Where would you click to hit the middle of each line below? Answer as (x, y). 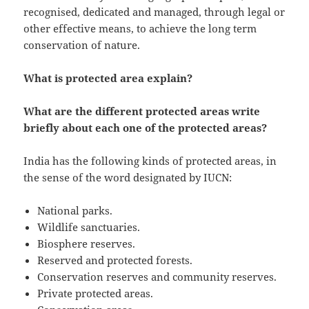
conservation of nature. (82, 45)
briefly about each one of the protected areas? (146, 128)
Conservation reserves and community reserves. (157, 277)
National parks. (75, 211)
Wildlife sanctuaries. (89, 227)
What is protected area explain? (108, 78)
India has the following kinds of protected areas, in (150, 161)
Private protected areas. (96, 293)
